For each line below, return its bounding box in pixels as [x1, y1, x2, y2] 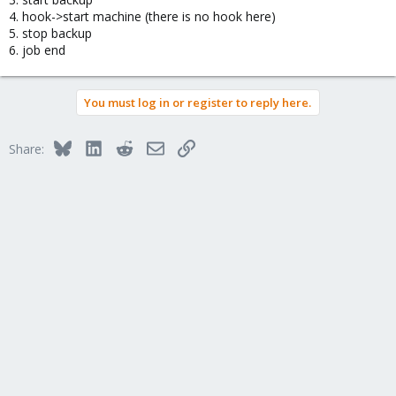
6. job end [9, 41, 65, 58]
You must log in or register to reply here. [84, 94, 311, 110]
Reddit [132, 137, 169, 155]
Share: [9, 140, 44, 157]
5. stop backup [9, 24, 92, 42]
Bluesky [70, 137, 115, 155]
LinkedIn [101, 137, 149, 155]
